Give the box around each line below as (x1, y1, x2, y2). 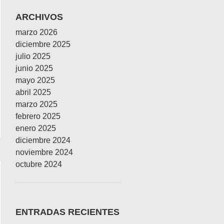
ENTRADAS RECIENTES (15, 207, 119, 217)
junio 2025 (15, 64, 53, 72)
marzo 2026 (15, 28, 57, 36)
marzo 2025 (15, 100, 57, 108)
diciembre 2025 (15, 40, 70, 48)
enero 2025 (15, 124, 56, 132)
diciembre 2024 (15, 136, 70, 144)
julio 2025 (15, 52, 50, 60)
